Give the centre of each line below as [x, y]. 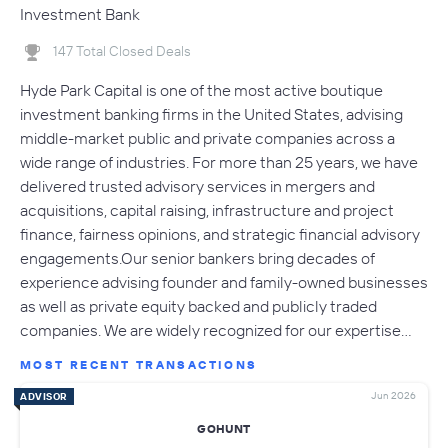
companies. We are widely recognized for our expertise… [216, 329]
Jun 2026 [393, 395]
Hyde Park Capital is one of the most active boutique [201, 89]
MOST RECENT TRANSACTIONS [139, 364]
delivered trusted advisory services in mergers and [197, 185]
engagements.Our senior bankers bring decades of [197, 257]
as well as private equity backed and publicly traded [198, 305]
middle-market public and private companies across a [207, 137]
